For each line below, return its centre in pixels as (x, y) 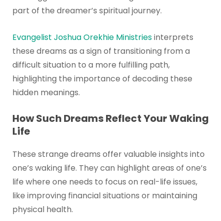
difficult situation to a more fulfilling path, (91, 65)
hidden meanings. (46, 92)
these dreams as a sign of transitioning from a (101, 51)
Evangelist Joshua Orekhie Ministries (82, 37)
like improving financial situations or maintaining (105, 196)
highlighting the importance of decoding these (102, 78)
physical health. (42, 210)
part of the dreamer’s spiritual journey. (87, 10)
